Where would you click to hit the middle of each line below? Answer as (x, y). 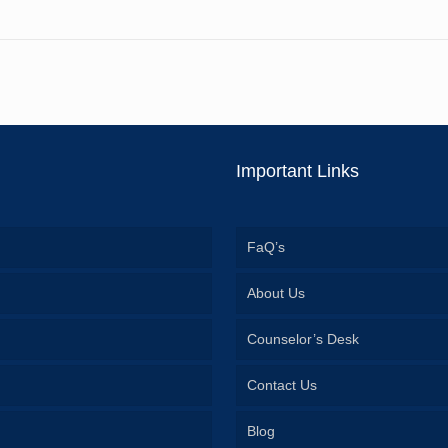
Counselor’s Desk (303, 339)
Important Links (298, 171)
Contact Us (282, 385)
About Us (276, 293)
